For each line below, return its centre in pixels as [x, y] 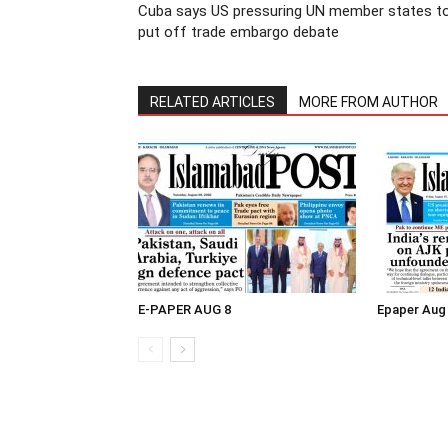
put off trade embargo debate [238, 32]
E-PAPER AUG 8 [184, 309]
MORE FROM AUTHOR [368, 102]
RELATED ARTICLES [212, 102]
